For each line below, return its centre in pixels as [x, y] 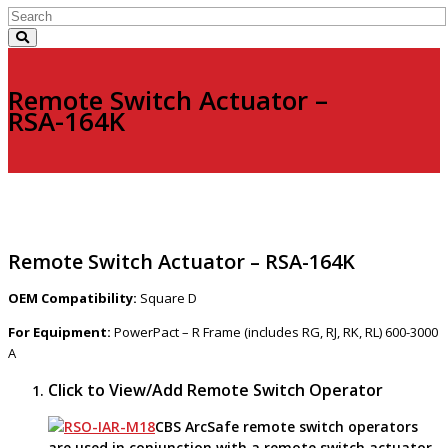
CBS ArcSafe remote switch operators [286, 427]
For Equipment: [59, 332]
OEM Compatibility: [72, 298]
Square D [167, 298]
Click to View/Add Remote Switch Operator [215, 390]
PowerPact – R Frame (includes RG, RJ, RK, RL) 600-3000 [274, 332]
